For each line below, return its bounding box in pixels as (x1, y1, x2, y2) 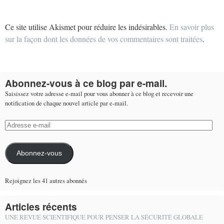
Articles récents (5, 199, 77, 213)
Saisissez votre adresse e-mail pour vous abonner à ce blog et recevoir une (5, 88, 193, 98)
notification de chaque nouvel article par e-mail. (5, 98, 128, 107)
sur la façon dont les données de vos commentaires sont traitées (5, 33, 202, 44)
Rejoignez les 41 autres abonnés (5, 175, 87, 185)
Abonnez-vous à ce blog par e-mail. (5, 75, 167, 90)
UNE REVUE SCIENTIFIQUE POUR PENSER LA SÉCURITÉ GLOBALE (5, 212, 203, 221)
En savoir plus (169, 21, 214, 32)
